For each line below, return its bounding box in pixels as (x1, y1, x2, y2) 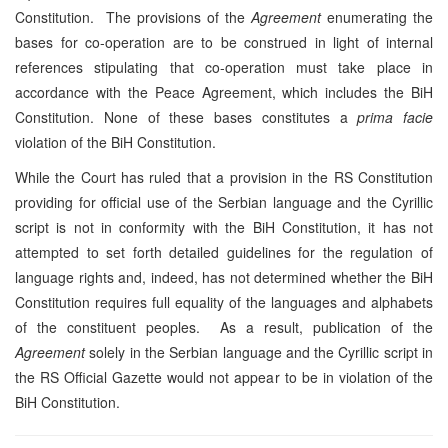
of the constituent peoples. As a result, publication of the (15, 316, 433, 337)
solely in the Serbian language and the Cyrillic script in (85, 341, 433, 362)
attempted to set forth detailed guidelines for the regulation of (15, 241, 433, 262)
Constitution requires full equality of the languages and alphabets (15, 291, 433, 312)
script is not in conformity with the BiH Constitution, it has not (15, 216, 433, 237)
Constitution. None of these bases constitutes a (15, 106, 358, 127)
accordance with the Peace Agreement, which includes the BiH (15, 81, 433, 102)
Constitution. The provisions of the (15, 6, 251, 27)
